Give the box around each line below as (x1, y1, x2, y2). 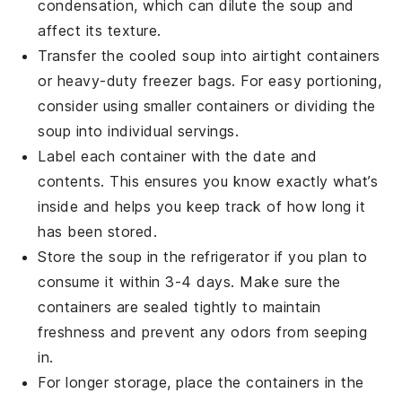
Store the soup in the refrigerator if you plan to (38, 248, 368, 267)
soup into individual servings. (38, 122, 240, 141)
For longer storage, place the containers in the (38, 373, 364, 392)
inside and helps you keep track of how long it (38, 197, 366, 216)
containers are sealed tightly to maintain (38, 298, 321, 317)
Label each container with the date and (38, 147, 318, 166)
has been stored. (38, 223, 158, 241)
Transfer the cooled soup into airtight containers (38, 47, 380, 66)
